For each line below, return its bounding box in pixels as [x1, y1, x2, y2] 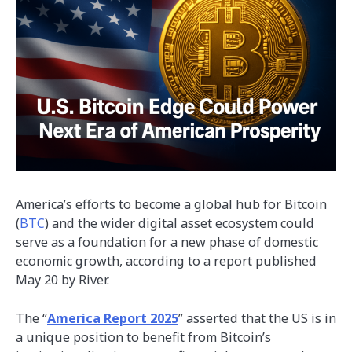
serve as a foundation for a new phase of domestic [16, 233, 318, 251]
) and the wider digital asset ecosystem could [45, 214, 314, 233]
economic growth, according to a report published [16, 252, 317, 270]
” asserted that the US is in [178, 309, 336, 327]
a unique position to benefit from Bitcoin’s [16, 328, 271, 346]
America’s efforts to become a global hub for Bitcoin [16, 196, 327, 214]
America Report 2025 [47, 309, 178, 327]
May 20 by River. [16, 271, 109, 289]
